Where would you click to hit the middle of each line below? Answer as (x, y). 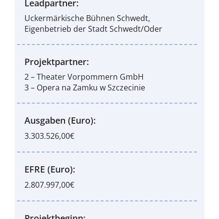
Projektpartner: (56, 62)
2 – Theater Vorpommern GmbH (84, 77)
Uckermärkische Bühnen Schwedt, (87, 18)
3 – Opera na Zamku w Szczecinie (85, 88)
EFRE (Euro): (50, 169)
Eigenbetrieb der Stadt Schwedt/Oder (93, 29)
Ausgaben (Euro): (60, 120)
